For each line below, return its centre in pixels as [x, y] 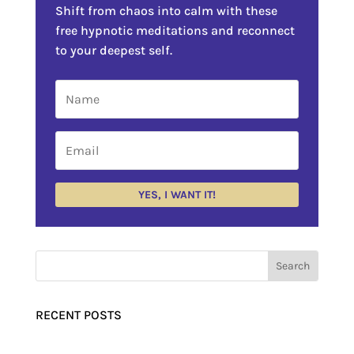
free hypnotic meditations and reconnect [175, 31]
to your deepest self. [113, 51]
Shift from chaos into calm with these [166, 11]
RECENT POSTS [78, 315]
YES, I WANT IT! [177, 195]
